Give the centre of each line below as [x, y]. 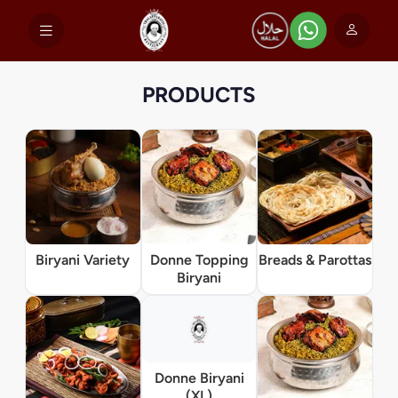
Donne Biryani [199, 378]
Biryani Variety [83, 259]
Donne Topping [199, 259]
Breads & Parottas [315, 259]
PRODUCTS [199, 95]
